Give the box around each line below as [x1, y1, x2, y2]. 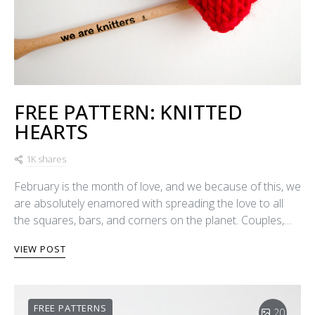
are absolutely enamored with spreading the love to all [14, 195, 283, 211]
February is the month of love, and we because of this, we [14, 178, 301, 194]
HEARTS [14, 117, 88, 145]
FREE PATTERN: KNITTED [14, 98, 243, 125]
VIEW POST [14, 242, 66, 255]
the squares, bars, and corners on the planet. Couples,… [14, 212, 292, 228]
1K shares [26, 152, 66, 165]
